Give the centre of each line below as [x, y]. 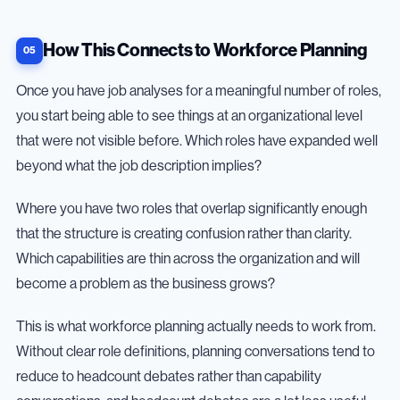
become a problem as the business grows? [146, 283]
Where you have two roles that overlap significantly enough [192, 208]
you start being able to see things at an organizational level [189, 116]
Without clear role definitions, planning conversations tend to [196, 351]
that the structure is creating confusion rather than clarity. [184, 233]
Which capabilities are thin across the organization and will [188, 258]
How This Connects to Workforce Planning [205, 50]
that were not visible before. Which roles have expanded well [197, 141]
